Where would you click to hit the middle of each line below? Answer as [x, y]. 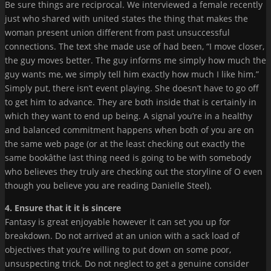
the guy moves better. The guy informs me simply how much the [135, 60]
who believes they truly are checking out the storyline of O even [134, 171]
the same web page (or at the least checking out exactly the [125, 143]
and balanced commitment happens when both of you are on [129, 129]
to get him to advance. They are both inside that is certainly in [131, 102]
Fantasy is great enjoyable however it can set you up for [118, 221]
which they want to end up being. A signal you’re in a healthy [129, 116]
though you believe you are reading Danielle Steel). [108, 185]
